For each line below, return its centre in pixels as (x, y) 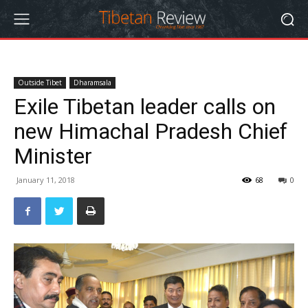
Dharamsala (92, 82)
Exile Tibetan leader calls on (145, 107)
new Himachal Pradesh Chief (151, 131)
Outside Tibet (40, 82)
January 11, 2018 (46, 180)
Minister (53, 156)
